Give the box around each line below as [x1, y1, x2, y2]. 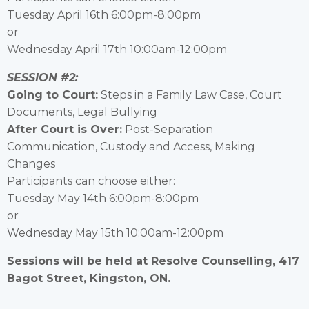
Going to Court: [7, 88, 98, 101]
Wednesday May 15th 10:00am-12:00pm [7, 226, 223, 239]
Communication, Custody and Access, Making [7, 139, 255, 153]
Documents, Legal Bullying [7, 105, 157, 119]
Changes [7, 157, 55, 170]
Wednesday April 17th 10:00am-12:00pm [7, 42, 227, 56]
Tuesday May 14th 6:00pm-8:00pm [7, 191, 199, 205]
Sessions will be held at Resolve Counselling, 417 [7, 254, 299, 268]
